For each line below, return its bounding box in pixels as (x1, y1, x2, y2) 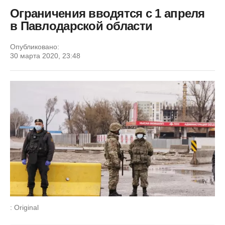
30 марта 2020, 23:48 (10, 52, 80, 60)
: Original (10, 203, 39, 211)
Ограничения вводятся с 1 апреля (10, 7, 205, 20)
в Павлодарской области (10, 19, 153, 33)
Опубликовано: (10, 43, 59, 51)
